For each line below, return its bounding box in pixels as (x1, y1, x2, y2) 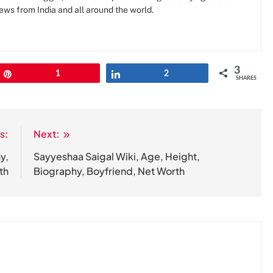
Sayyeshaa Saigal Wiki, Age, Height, (34, 150, 200, 163)
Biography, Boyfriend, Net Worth (34, 165, 185, 178)
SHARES (236, 76, 257, 82)
